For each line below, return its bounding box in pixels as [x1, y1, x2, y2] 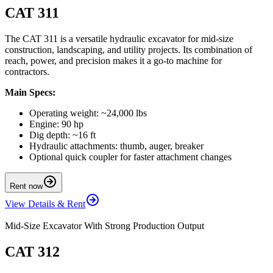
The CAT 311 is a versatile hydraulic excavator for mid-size [5, 33, 233, 44]
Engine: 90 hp [29, 118, 83, 129]
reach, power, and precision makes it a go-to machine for [5, 55, 222, 66]
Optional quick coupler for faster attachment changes [29, 151, 232, 162]
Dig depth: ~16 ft [29, 129, 96, 140]
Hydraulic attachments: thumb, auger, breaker [29, 140, 204, 151]
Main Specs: [5, 87, 55, 97]
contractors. [5, 66, 49, 77]
